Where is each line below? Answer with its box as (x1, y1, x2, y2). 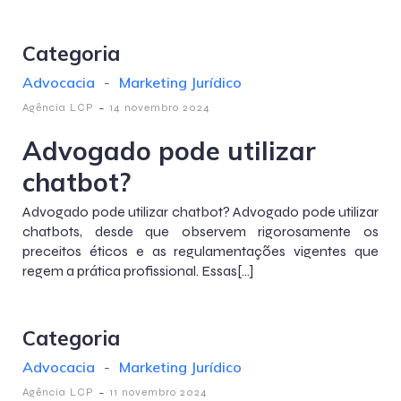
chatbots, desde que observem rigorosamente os (22, 223, 379, 240)
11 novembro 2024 (109, 386, 208, 398)
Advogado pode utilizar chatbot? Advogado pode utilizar (22, 203, 379, 220)
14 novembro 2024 (109, 101, 210, 114)
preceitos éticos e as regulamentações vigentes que (22, 243, 379, 260)
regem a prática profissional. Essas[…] (22, 262, 253, 279)
